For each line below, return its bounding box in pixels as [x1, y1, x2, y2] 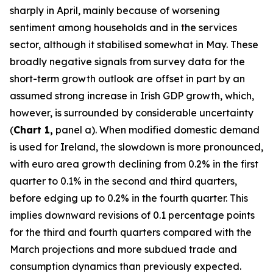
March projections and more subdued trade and [10, 243, 237, 255]
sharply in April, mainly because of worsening [10, 4, 220, 16]
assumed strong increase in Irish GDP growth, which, [10, 90, 254, 102]
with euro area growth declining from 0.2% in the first [10, 158, 258, 170]
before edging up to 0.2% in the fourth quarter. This [10, 192, 248, 204]
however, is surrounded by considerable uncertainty [10, 107, 253, 119]
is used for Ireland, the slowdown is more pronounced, [10, 141, 263, 153]
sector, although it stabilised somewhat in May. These [10, 38, 258, 51]
